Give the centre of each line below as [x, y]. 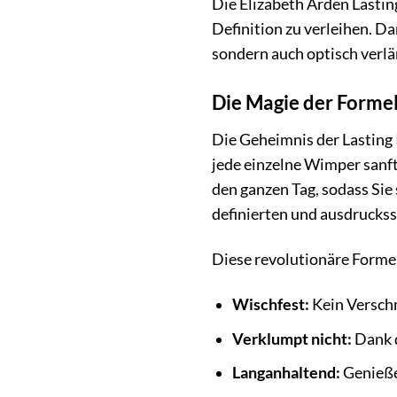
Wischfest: [270, 305]
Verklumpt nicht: [292, 339]
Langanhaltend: [286, 373]
